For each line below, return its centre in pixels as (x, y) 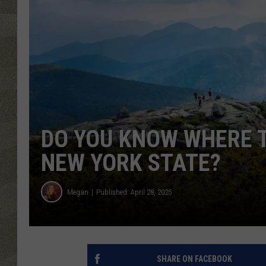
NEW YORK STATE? (131, 163)
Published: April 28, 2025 (134, 192)
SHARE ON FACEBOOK (194, 259)
